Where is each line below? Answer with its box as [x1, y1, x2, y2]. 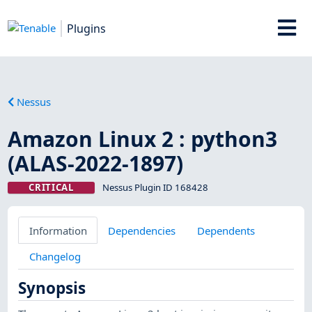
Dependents [196, 223, 255, 237]
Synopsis [18, 277, 86, 299]
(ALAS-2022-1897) [8, 148, 184, 178]
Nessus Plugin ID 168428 [102, 180, 208, 194]
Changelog [29, 249, 81, 263]
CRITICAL [29, 180, 74, 194]
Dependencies [108, 223, 176, 237]
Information [29, 223, 87, 237]
